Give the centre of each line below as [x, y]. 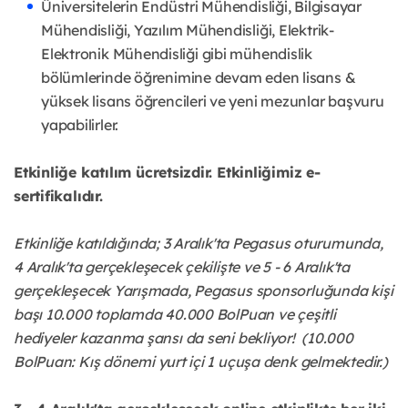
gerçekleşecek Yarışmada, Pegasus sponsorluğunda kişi [204, 290]
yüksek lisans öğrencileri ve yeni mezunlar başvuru [213, 101]
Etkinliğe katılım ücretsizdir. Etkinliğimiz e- [167, 172]
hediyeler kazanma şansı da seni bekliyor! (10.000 [184, 337]
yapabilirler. [80, 124]
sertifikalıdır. [58, 195]
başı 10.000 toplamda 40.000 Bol [127, 314]
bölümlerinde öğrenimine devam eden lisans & [199, 77]
